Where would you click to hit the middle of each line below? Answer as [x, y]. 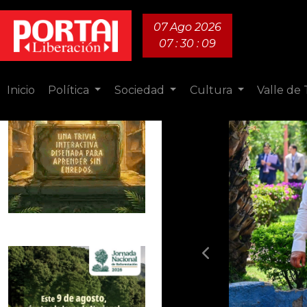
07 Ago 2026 [188, 27]
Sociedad [140, 90]
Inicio [21, 90]
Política [70, 90]
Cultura [212, 90]
